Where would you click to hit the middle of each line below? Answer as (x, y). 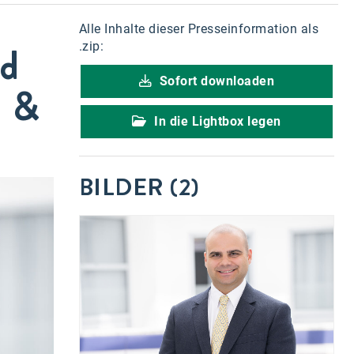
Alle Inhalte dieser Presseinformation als (199, 29)
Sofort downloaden (215, 81)
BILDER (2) (139, 187)
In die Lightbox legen (216, 121)
